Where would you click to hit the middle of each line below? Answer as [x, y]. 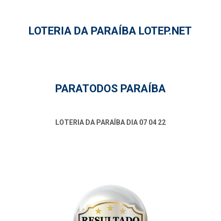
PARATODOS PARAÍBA [110, 89]
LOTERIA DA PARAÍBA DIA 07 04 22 [110, 122]
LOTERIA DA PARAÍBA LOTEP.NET [110, 31]
